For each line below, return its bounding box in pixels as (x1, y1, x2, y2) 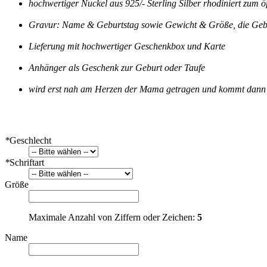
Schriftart (10, 157, 44, 168)
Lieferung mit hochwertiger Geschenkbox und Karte (29, 41, 225, 52)
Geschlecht (10, 135, 51, 146)
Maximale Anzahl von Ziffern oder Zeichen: (29, 212, 197, 223)
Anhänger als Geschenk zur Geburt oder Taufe (29, 63, 205, 73)
